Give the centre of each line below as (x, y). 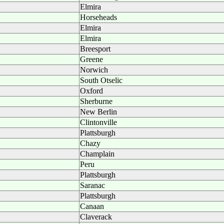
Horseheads (98, 17)
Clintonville (98, 122)
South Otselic (101, 80)
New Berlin (98, 112)
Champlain (97, 154)
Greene (91, 59)
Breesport (95, 49)
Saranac (92, 185)
